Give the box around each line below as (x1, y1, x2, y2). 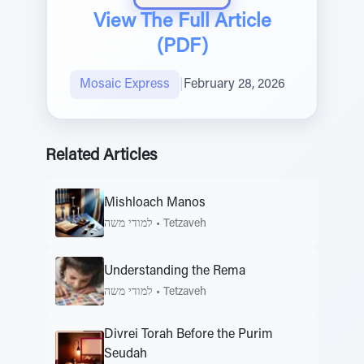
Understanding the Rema (104, 264, 245, 278)
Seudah (104, 348, 147, 361)
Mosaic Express (80, 78, 170, 91)
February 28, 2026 (184, 78, 285, 91)
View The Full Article (93, 12, 271, 32)
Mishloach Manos (104, 196, 206, 210)
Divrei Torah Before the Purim (104, 328, 273, 341)
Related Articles (45, 148, 157, 164)
